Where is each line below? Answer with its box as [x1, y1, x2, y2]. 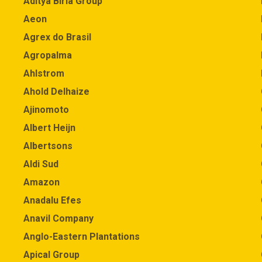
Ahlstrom [23, 68, 64, 79]
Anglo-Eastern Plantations [23, 231, 140, 242]
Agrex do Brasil [23, 32, 91, 43]
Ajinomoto [23, 104, 69, 115]
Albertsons [23, 140, 73, 151]
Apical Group [23, 249, 80, 260]
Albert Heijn [23, 122, 75, 133]
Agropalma [23, 50, 72, 61]
